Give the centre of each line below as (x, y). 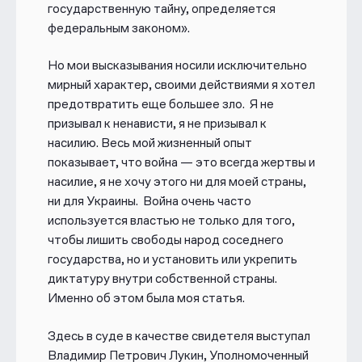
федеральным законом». (120, 27)
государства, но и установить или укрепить (172, 259)
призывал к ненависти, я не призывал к (157, 124)
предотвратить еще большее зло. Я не (160, 104)
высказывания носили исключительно (199, 65)
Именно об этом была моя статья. (147, 298)
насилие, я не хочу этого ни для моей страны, (177, 182)
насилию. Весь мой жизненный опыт (149, 143)
